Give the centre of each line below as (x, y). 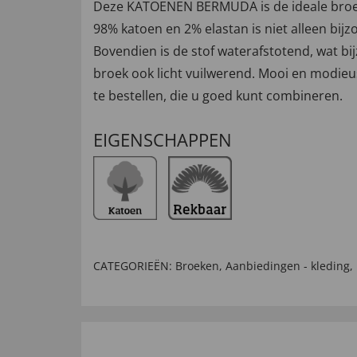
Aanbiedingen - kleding (288, 266)
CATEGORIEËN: (133, 266)
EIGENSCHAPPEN (163, 139)
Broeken (197, 266)
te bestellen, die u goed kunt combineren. (218, 96)
